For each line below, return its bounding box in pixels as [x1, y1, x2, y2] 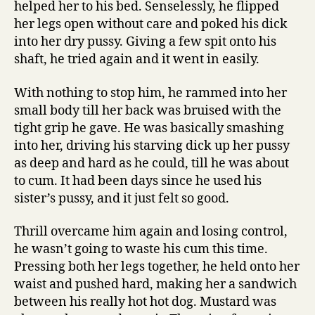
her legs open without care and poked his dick [14, 16, 288, 33]
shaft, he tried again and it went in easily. [14, 51, 259, 68]
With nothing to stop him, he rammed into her [14, 84, 287, 101]
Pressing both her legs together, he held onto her [14, 259, 300, 276]
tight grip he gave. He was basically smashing [14, 120, 284, 136]
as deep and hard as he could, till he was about [14, 155, 289, 172]
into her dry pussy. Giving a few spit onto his [14, 34, 276, 51]
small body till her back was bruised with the [14, 102, 281, 119]
